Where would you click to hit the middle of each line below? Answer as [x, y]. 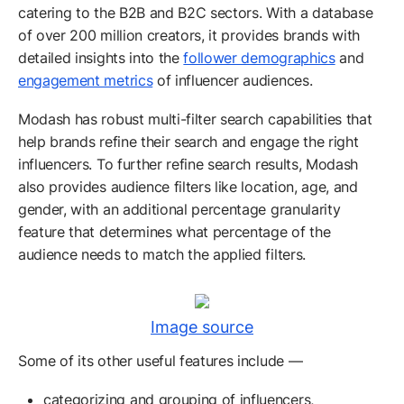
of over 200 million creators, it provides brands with [189, 36]
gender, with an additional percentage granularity [179, 210]
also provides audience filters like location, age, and [188, 187]
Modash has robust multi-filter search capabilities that [195, 119]
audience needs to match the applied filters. [164, 255]
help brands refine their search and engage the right [188, 142]
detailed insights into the [101, 58]
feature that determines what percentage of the [174, 232]
